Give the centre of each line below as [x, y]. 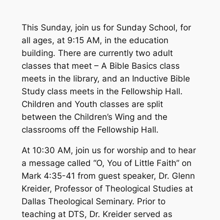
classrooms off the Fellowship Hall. [90, 129]
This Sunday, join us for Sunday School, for [106, 27]
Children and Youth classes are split [92, 104]
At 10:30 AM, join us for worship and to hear [109, 151]
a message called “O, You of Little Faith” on [106, 163]
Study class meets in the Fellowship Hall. [102, 91]
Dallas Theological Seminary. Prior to [93, 202]
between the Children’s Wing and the [94, 117]
